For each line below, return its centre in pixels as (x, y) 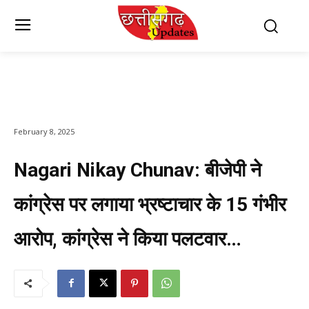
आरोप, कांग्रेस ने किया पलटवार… (128, 239)
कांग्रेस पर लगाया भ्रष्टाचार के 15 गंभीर (150, 204)
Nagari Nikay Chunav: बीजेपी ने (138, 170)
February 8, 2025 (44, 131)
